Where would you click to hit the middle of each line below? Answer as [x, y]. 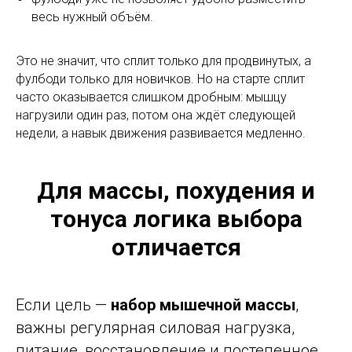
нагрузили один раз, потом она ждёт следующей [156, 115]
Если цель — [63, 305]
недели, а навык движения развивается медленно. [161, 134]
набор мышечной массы [203, 305]
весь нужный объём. [92, 17]
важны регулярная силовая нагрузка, [155, 328]
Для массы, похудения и [176, 191]
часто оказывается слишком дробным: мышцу [151, 97]
